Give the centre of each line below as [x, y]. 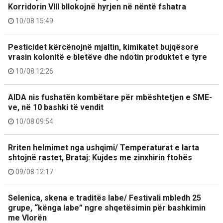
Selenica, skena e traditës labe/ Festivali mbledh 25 [105, 198]
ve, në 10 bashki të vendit [56, 108]
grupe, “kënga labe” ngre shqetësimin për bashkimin [107, 208]
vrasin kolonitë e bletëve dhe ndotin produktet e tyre [108, 57]
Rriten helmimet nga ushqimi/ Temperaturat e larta [104, 148]
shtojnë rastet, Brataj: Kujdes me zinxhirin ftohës [100, 158]
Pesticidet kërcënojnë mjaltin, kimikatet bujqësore [103, 47]
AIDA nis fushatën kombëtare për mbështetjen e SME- [110, 98]
